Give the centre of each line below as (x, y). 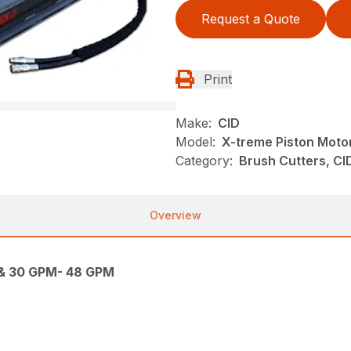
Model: (195, 141)
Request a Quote (251, 18)
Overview (175, 215)
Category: (204, 160)
